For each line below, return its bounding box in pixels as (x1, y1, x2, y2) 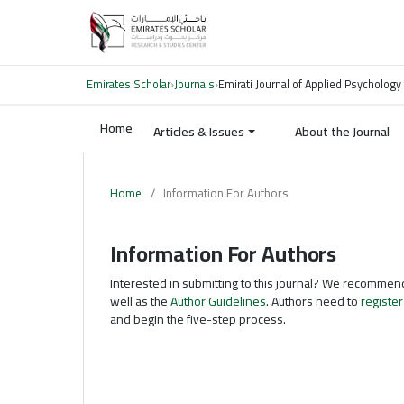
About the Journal (294, 120, 390, 144)
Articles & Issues (153, 120, 244, 144)
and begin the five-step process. (110, 307, 286, 331)
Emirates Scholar (87, 74, 170, 95)
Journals (174, 74, 215, 95)
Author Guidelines (170, 289, 266, 313)
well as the (110, 289, 170, 313)
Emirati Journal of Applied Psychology (218, 74, 401, 95)
